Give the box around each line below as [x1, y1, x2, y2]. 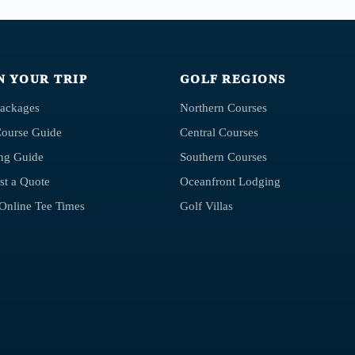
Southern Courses [179, 151, 267, 164]
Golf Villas [179, 200, 233, 213]
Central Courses [179, 126, 258, 139]
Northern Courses [179, 101, 267, 115]
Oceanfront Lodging [179, 175, 281, 189]
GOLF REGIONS [179, 73, 286, 86]
